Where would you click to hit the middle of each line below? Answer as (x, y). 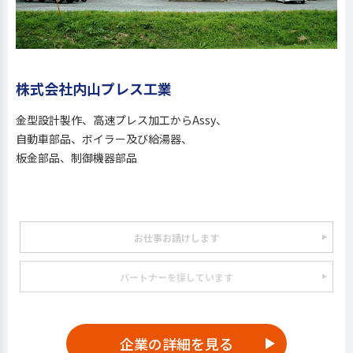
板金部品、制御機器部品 (76, 158)
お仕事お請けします (176, 237)
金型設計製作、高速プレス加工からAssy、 (121, 120)
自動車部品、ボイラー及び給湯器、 (104, 139)
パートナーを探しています (176, 277)
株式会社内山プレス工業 (94, 88)
